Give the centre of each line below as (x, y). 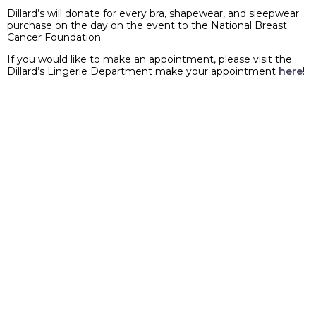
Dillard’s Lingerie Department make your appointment (143, 71)
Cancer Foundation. (55, 37)
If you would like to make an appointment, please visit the (150, 59)
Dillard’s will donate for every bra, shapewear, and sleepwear (153, 13)
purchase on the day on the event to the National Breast (147, 25)
